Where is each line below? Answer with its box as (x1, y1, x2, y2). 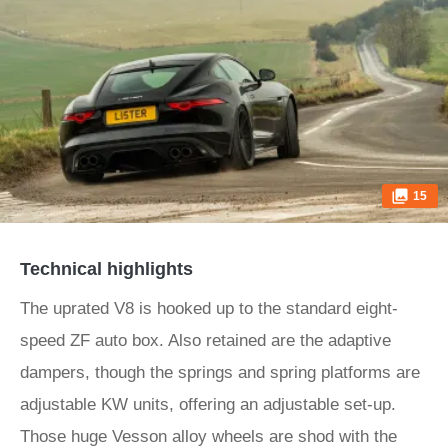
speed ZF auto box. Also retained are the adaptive (20, 331, 391, 350)
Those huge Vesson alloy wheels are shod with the (20, 427, 397, 446)
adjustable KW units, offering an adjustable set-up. (20, 395, 396, 414)
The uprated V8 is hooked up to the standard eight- (20, 299, 398, 318)
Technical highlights (20, 259, 193, 279)
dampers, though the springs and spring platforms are (20, 363, 420, 382)
